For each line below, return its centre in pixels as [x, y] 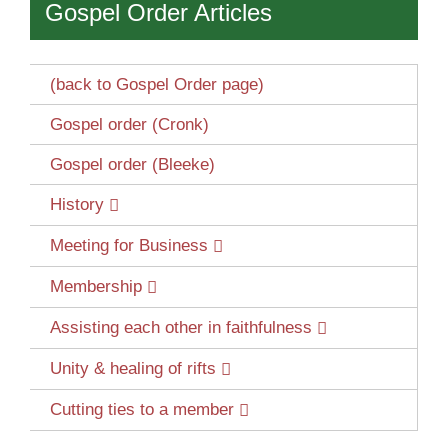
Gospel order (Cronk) [129, 125]
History [77, 205]
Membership [96, 287]
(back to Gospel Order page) [157, 85]
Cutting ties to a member [142, 410]
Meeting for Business [129, 246]
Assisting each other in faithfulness [181, 328]
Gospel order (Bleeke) [132, 165]
